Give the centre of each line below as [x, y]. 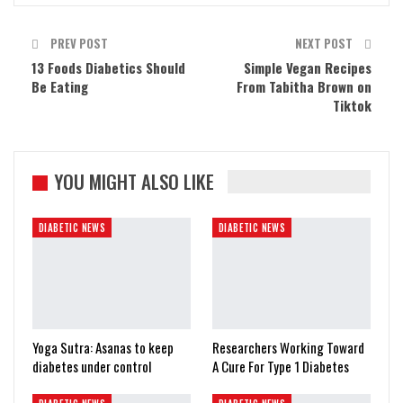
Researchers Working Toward [288, 347]
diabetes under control [92, 366]
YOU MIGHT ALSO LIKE [134, 181]
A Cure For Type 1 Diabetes [281, 366]
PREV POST [78, 43]
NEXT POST [325, 43]
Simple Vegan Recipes [308, 67]
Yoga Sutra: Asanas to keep [103, 347]
